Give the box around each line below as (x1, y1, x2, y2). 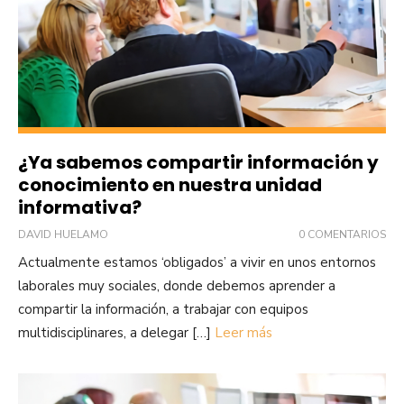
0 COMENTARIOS (298, 226, 386, 242)
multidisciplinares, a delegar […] (18, 323, 215, 342)
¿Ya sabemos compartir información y (18, 149, 379, 175)
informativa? (18, 194, 142, 220)
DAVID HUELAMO (18, 226, 108, 242)
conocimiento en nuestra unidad (18, 171, 322, 197)
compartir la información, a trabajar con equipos (18, 299, 308, 318)
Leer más (215, 323, 272, 342)
